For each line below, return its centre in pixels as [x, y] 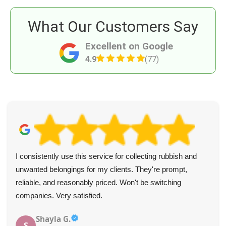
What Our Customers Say [113, 27]
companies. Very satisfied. [59, 196]
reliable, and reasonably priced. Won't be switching [98, 183]
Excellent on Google [129, 46]
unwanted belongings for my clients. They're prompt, [101, 169]
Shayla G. [53, 219]
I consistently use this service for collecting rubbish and [106, 156]
